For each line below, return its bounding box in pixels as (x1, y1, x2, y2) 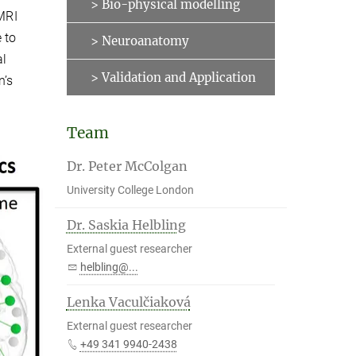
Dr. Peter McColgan (66, 158, 188, 174)
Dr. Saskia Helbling (66, 217, 186, 233)
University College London (66, 184, 194, 196)
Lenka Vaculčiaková (66, 294, 191, 310)
